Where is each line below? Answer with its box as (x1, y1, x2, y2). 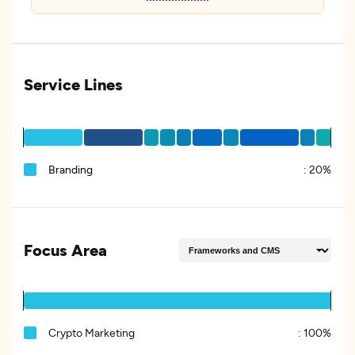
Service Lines (24, 74, 123, 94)
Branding (48, 162, 93, 176)
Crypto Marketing (48, 326, 135, 339)
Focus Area (24, 240, 107, 259)
